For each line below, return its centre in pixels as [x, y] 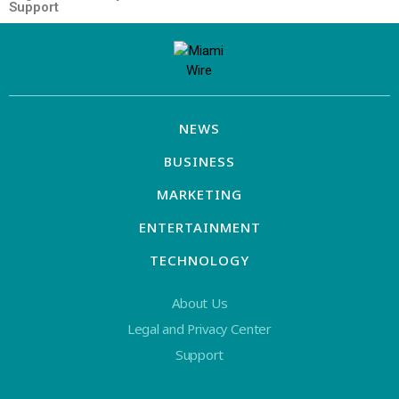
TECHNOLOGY [199, 260]
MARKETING [199, 194]
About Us [199, 303]
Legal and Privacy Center [199, 329]
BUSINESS [199, 161]
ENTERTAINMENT [199, 227]
